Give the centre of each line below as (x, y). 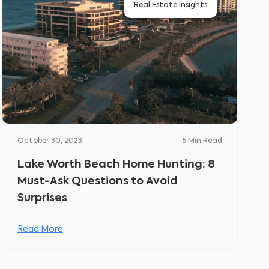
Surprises (42, 198)
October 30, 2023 (50, 141)
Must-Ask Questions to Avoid (97, 181)
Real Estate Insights (170, 5)
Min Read (205, 141)
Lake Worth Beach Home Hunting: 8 (116, 165)
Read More (40, 229)
